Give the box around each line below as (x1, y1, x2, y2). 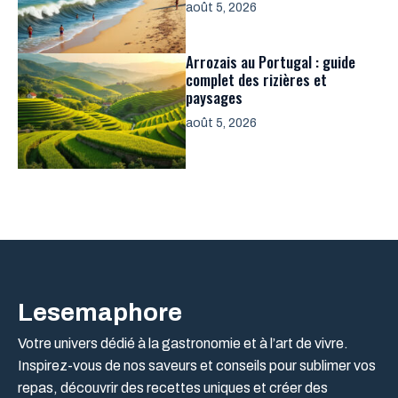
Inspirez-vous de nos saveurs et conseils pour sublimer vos (18, 357, 376, 373)
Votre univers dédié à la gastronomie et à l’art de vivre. (18, 335, 348, 351)
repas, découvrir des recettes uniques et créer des (18, 379, 328, 395)
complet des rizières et (186, 68, 327, 91)
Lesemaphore (18, 298, 182, 326)
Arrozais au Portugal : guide (186, 50, 355, 73)
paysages (186, 85, 243, 108)
